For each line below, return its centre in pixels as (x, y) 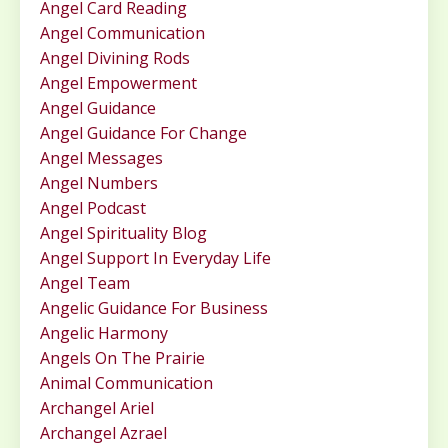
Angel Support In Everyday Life (155, 258)
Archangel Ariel (97, 408)
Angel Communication (122, 33)
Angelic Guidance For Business (154, 308)
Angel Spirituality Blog (123, 233)
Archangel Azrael (103, 433)
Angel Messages (101, 158)
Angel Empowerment (118, 83)
